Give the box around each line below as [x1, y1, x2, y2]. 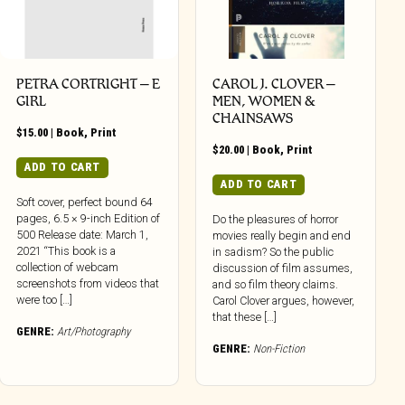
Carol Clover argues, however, [212, 293, 355, 307]
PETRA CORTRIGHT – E [16, 75, 161, 93]
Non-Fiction [253, 341, 306, 355]
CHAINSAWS [212, 109, 294, 127]
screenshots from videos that [16, 276, 160, 290]
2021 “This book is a [16, 243, 117, 258]
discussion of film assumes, [212, 260, 353, 275]
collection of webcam [16, 259, 119, 274]
